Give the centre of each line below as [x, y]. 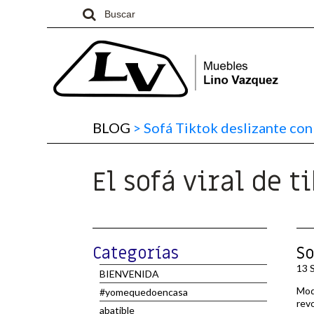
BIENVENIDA [129, 274]
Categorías [136, 253]
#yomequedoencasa [144, 292]
